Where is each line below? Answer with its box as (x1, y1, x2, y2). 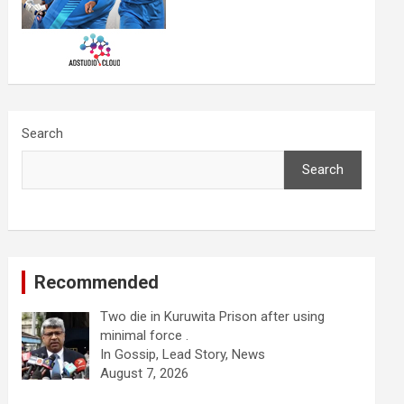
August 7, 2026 (99, 365, 188, 382)
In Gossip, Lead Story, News (99, 346, 265, 363)
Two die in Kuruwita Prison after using (99, 308, 325, 326)
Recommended (34, 271, 160, 294)
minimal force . (99, 327, 188, 344)
